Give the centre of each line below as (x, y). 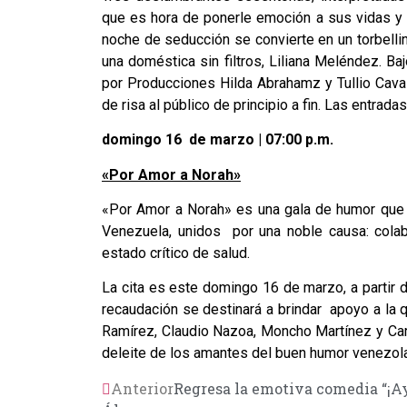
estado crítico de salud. (178, 253)
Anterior (142, 388)
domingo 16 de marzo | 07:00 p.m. (218, 140)
